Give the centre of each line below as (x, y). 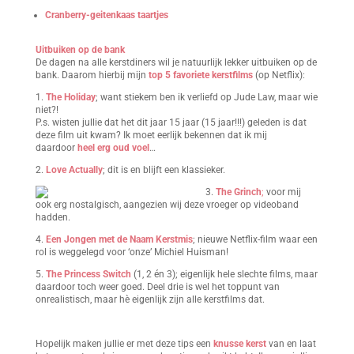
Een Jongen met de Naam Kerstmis (119, 239)
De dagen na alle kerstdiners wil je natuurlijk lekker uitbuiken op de (176, 62)
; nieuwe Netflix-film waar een (255, 239)
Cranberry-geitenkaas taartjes (106, 15)
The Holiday (70, 97)
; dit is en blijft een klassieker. (164, 170)
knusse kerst (239, 344)
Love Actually (74, 170)
